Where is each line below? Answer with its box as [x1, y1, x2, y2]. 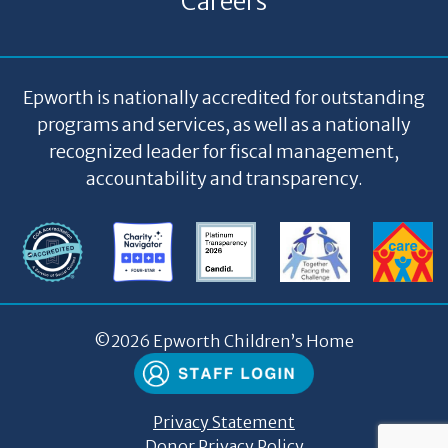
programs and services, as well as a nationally [37, 112, 411, 136]
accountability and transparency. [85, 166, 363, 190]
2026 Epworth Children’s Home [111, 330, 354, 351]
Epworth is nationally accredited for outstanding [23, 85, 425, 109]
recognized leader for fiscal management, [49, 139, 399, 163]
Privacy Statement [153, 411, 295, 432]
